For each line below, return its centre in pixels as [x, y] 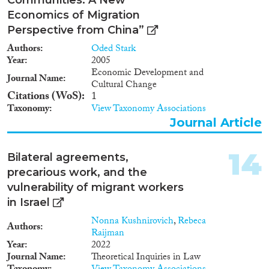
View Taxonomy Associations [149, 109]
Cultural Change [124, 85]
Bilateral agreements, [68, 157]
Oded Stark [113, 49]
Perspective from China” [76, 30]
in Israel [29, 202]
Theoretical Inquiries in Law [146, 258]
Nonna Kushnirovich [132, 222]
